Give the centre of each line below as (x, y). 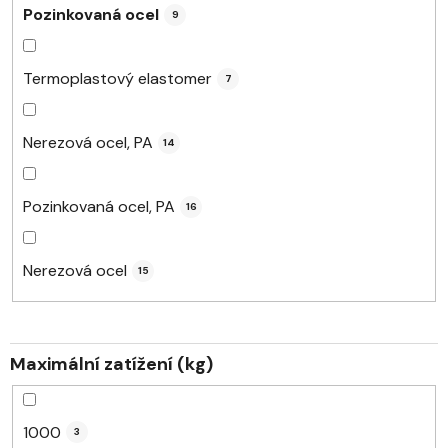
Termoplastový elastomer (117, 79)
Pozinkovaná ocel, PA (99, 207)
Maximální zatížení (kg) (111, 364)
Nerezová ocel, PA (88, 143)
